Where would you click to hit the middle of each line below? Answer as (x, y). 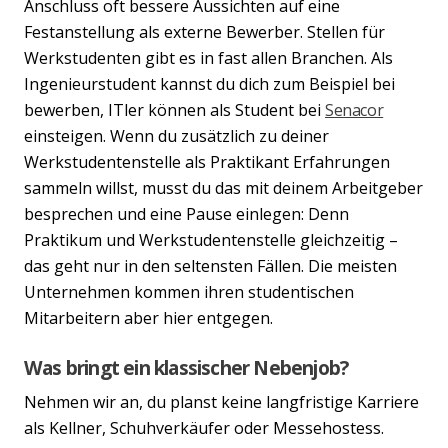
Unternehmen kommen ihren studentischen (189, 291)
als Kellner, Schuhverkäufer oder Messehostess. (204, 427)
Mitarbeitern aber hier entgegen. (150, 317)
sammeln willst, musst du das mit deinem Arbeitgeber (223, 187)
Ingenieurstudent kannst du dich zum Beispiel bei (209, 83)
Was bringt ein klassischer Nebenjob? (188, 367)
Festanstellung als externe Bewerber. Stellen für (204, 31)
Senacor (354, 109)
